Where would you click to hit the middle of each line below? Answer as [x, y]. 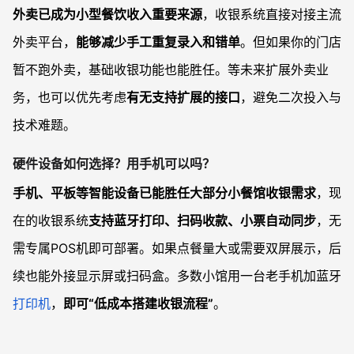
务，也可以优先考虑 [70, 97]
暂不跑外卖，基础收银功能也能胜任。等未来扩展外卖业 [171, 69]
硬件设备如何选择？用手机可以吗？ [114, 164]
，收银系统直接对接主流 [272, 14]
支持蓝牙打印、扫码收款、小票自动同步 [202, 221]
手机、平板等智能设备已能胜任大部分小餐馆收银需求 [164, 193]
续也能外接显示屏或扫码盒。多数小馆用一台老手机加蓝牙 [177, 276]
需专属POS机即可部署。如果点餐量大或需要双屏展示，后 [177, 249]
